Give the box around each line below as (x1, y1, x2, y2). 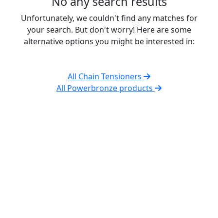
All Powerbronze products (56, 82, 155, 93)
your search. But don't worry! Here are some (27, 24, 191, 35)
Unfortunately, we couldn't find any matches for (20, 12, 198, 23)
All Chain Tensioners (68, 71, 144, 82)
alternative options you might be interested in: (23, 36, 195, 47)
